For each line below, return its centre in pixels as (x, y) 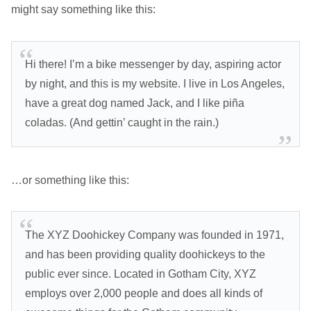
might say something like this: (83, 10)
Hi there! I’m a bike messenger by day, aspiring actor (153, 65)
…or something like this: (70, 180)
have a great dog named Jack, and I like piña (135, 103)
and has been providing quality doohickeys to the (145, 254)
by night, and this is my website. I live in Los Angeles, (155, 84)
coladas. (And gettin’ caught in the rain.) (122, 123)
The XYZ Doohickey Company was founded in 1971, (155, 235)
